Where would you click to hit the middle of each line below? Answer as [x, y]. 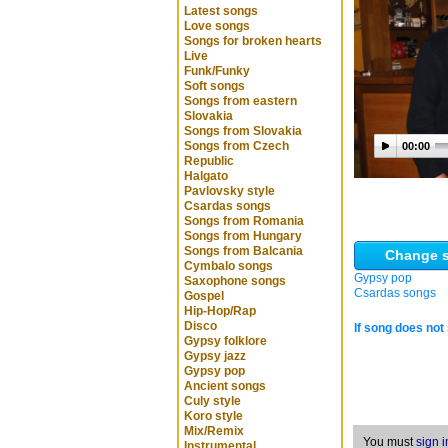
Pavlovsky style [229, 191]
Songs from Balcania [243, 251]
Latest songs [221, 11]
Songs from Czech [236, 146]
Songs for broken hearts [253, 41]
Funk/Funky [217, 71]
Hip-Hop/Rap [220, 311]
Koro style [213, 416]
